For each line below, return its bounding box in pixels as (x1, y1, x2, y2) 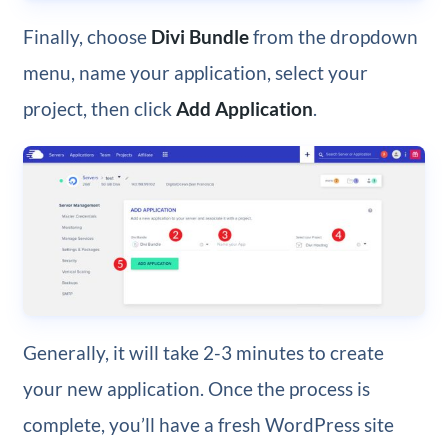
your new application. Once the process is (22, 377, 370, 401)
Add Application (175, 96, 313, 120)
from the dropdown (248, 24, 418, 48)
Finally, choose (22, 24, 151, 48)
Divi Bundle (150, 24, 249, 48)
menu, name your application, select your (22, 60, 368, 84)
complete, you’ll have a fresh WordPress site (22, 413, 394, 437)
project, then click (22, 96, 176, 120)
